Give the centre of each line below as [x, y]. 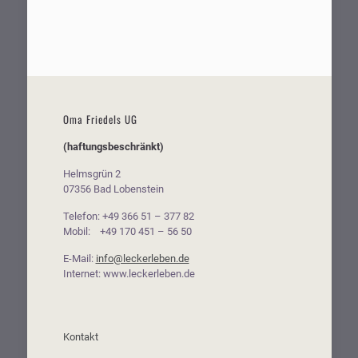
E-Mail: [79, 259]
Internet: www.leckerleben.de [129, 274]
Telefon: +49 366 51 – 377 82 [128, 217]
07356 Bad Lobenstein [113, 189]
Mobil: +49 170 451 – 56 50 [127, 232]
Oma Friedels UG [100, 119]
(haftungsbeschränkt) [113, 147]
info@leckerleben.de [142, 259]
